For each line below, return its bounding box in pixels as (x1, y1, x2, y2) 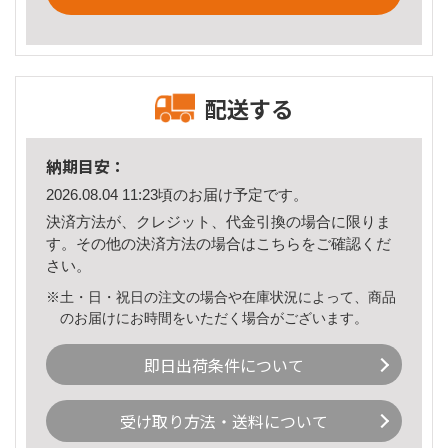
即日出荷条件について (144, 352, 304, 377)
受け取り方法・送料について (120, 409, 328, 434)
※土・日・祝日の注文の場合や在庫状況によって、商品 (46, 288, 396, 305)
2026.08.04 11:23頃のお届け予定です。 (46, 186, 308, 204)
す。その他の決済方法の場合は (46, 234, 256, 252)
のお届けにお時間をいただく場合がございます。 (60, 309, 369, 326)
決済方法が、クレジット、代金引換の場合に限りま (46, 212, 391, 230)
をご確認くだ (301, 234, 391, 252)
